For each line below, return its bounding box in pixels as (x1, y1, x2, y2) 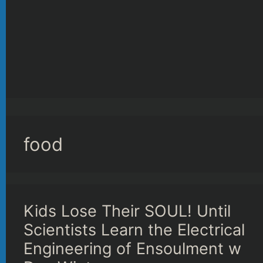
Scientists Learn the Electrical (23, 220, 245, 240)
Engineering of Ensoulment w (23, 239, 241, 258)
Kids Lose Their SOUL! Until (23, 201, 231, 221)
